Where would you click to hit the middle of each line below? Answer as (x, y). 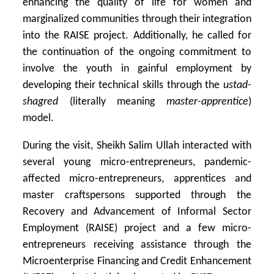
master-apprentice (207, 102)
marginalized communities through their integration (137, 19)
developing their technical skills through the (123, 85)
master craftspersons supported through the (137, 195)
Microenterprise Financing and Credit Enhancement (137, 261)
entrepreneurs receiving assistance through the (137, 245)
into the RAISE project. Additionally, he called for (137, 35)
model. (39, 118)
